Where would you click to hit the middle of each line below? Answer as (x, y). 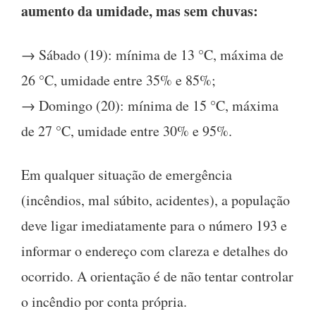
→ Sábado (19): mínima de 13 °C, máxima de (152, 54)
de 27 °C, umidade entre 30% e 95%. (127, 130)
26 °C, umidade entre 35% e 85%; (119, 80)
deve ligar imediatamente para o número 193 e (154, 225)
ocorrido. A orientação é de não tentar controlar (157, 276)
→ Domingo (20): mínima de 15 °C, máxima (150, 105)
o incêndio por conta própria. (104, 301)
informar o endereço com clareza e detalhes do (154, 250)
